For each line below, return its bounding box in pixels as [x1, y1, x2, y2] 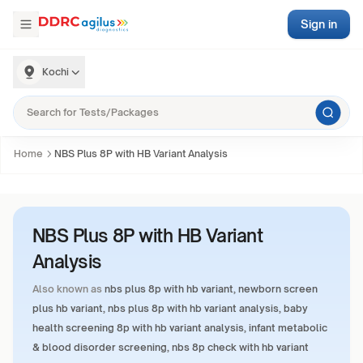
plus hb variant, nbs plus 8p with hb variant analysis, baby [32, 302, 308, 314]
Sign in [301, 17, 337, 31]
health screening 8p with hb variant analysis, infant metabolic [32, 322, 327, 334]
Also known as [32, 283, 102, 295]
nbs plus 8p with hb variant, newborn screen [105, 283, 318, 295]
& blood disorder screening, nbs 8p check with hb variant [32, 341, 309, 353]
